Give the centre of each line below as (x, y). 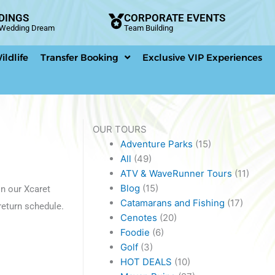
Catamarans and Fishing (173, 203)
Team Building (148, 28)
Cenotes (139, 217)
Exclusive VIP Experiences (202, 57)
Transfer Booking (79, 57)
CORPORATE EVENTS (174, 18)
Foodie (135, 232)
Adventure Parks (157, 144)
